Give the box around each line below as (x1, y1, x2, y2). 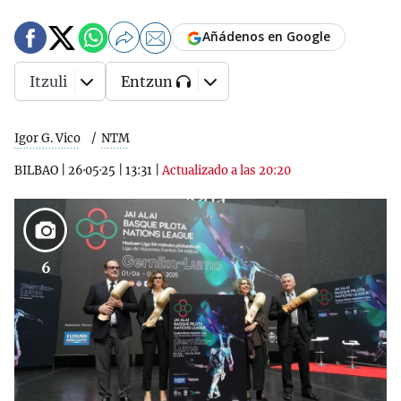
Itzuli (30, 73, 67, 90)
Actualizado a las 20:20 (162, 163, 291, 178)
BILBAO (14, 163, 58, 178)
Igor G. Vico (14, 131, 81, 146)
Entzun (121, 73, 173, 90)
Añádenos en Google (202, 28, 330, 46)
